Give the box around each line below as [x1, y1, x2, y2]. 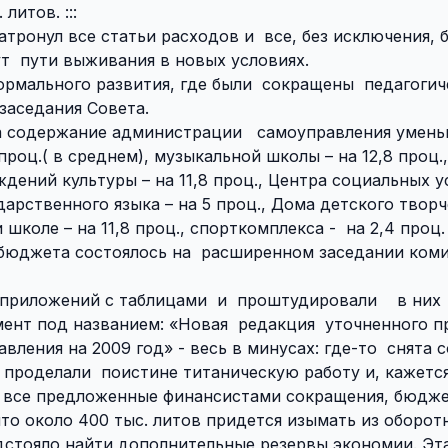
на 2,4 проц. [346, 217, 445, 238]
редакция [238, 313, 320, 334]
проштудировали [237, 289, 377, 310]
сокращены [262, 73, 354, 94]
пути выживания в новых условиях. [20, 49, 309, 70]
